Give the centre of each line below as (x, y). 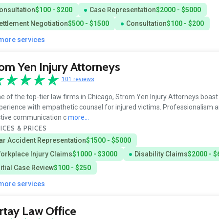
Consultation (146, 23)
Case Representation (122, 10)
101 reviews (78, 79)
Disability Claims (161, 154)
